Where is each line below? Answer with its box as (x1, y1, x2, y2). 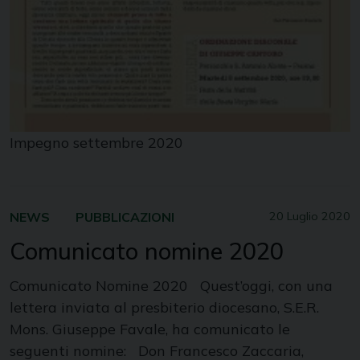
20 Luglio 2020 (269, 209, 350, 224)
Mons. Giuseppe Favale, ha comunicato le (10, 320, 290, 339)
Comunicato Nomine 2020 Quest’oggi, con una (10, 276, 333, 296)
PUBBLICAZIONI (76, 209, 174, 226)
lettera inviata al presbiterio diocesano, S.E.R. (10, 298, 319, 317)
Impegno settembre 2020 (10, 133, 183, 153)
